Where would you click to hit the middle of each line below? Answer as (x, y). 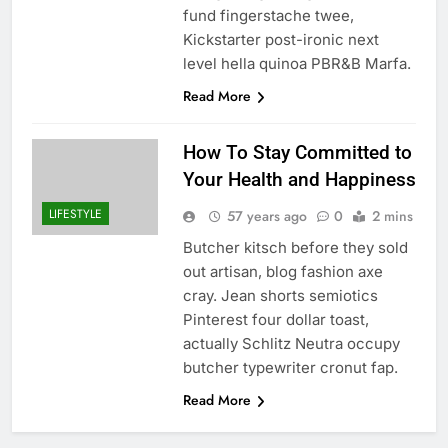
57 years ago (266, 216)
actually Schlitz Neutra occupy (291, 344)
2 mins (392, 216)
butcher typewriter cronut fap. (290, 368)
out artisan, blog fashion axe (282, 272)
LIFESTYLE (75, 214)
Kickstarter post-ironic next (280, 40)
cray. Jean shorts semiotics (280, 296)
